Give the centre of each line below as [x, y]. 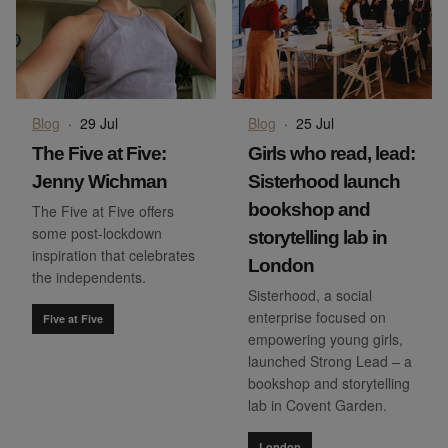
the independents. [89, 277]
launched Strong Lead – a [330, 361]
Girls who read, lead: [331, 154]
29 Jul [99, 123]
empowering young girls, [325, 339]
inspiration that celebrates [113, 255]
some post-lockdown [97, 233]
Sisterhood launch [324, 182]
